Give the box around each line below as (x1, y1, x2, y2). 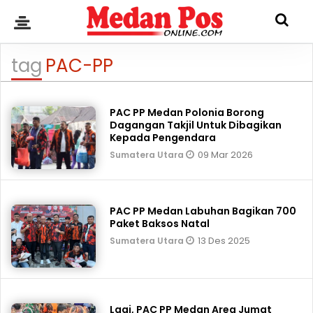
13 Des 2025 (198, 234, 251, 247)
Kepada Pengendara (110, 131, 217, 145)
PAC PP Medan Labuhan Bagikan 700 (110, 204, 297, 218)
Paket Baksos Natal (110, 217, 210, 231)
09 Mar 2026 (198, 148, 254, 161)
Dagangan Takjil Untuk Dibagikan (110, 118, 282, 132)
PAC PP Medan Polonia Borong (110, 105, 265, 119)
